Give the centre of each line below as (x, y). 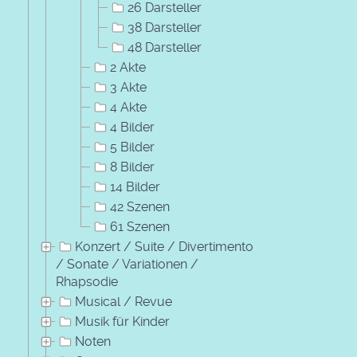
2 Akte (128, 67)
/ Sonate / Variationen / (127, 264)
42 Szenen (140, 207)
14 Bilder (135, 187)
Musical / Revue (124, 302)
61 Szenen (140, 227)
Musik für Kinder (122, 322)
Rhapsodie (87, 282)
